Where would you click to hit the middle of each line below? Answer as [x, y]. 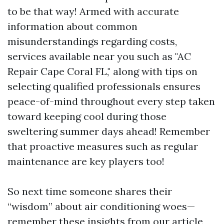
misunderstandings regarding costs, [92, 41]
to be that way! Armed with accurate [93, 11]
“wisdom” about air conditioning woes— [101, 206]
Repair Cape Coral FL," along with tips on [102, 71]
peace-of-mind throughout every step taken [111, 101]
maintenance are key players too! [86, 161]
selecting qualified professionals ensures [104, 86]
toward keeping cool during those [87, 116]
